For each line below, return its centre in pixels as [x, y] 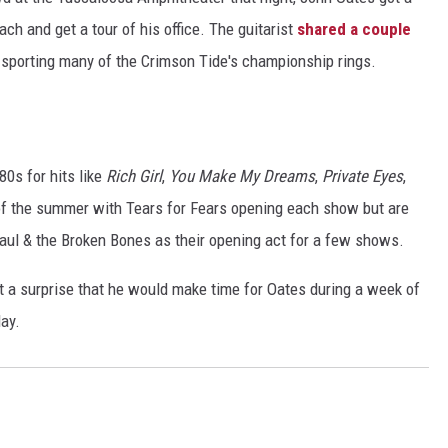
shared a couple [352, 29]
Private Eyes [362, 176]
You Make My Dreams [242, 176]
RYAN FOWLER [293, 41]
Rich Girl [134, 176]
